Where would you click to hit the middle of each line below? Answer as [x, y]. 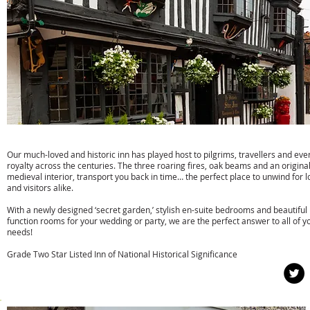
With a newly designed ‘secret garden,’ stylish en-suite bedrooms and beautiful [157, 210]
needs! [20, 232]
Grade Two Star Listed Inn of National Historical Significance [122, 254]
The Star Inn [43, 138]
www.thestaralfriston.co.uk [86, 273]
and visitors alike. [40, 188]
